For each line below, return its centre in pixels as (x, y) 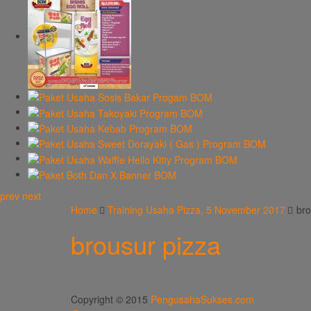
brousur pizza (146, 244)
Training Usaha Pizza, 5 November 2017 (197, 209)
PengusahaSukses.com (202, 299)
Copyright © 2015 (111, 299)
